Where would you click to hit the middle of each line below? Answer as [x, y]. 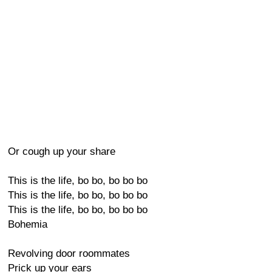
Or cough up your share [62, 151]
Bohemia [28, 224]
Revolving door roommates [69, 253]
